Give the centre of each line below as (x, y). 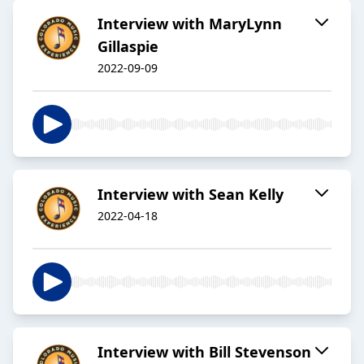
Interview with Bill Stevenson (204, 352)
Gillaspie (128, 47)
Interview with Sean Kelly (191, 195)
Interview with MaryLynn (190, 24)
